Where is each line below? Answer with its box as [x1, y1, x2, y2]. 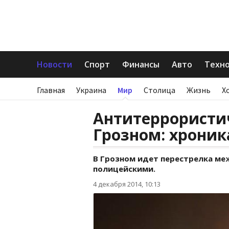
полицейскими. [93, 164, 155, 174]
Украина [76, 85, 106, 95]
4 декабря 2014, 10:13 [93, 179, 161, 189]
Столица [144, 85, 175, 95]
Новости [37, 59, 72, 70]
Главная [37, 85, 65, 95]
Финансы [122, 59, 159, 70]
